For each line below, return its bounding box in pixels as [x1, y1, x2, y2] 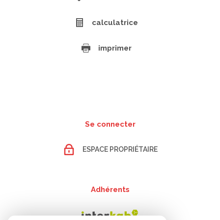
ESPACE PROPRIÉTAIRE [82, 145, 158, 154]
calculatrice [92, 18, 138, 27]
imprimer [98, 43, 132, 53]
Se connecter [84, 119, 136, 129]
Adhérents [90, 185, 130, 194]
